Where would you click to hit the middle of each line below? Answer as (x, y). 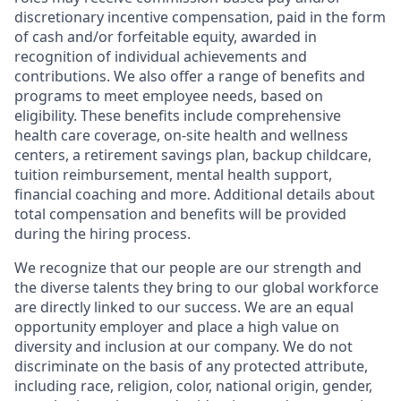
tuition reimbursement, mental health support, (173, 175)
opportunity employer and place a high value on (177, 327)
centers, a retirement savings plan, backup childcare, (193, 155)
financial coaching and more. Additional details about (195, 194)
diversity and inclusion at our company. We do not (183, 346)
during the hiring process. (102, 234)
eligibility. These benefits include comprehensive (178, 115)
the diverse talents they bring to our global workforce (196, 287)
